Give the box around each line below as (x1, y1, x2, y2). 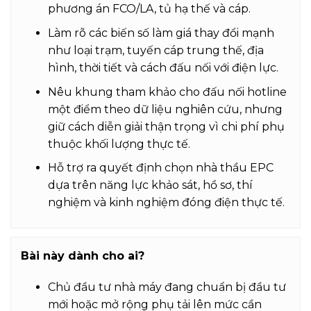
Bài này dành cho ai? (21, 249, 144, 262)
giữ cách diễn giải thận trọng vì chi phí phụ (47, 119, 285, 133)
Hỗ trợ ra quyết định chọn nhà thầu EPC (47, 161, 274, 175)
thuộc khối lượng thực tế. (47, 137, 190, 151)
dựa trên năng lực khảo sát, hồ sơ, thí (47, 178, 253, 192)
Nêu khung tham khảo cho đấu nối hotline (47, 85, 287, 99)
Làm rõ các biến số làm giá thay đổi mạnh (47, 26, 274, 40)
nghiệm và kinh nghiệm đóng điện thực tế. (47, 196, 285, 210)
